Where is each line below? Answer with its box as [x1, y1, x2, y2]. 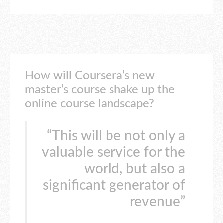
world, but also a [84, 161, 185, 176]
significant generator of [43, 178, 185, 192]
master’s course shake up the [25, 84, 175, 96]
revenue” [130, 194, 185, 209]
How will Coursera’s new [25, 70, 155, 82]
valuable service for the [42, 145, 185, 159]
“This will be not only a [47, 128, 185, 143]
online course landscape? [25, 98, 154, 110]
